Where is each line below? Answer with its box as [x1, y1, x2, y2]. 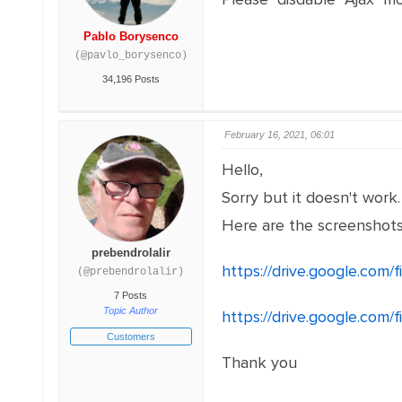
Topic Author [103, 305, 159, 316]
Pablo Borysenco [83, 30, 179, 43]
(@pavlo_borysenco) [74, 49, 188, 62]
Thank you [221, 353, 297, 372]
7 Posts [114, 290, 148, 301]
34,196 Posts [101, 74, 160, 84]
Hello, [221, 160, 263, 179]
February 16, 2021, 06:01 [223, 129, 335, 140]
